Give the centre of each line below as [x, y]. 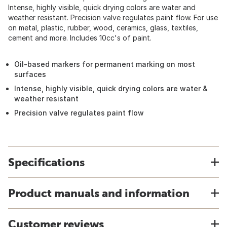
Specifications [46, 162]
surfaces [30, 74]
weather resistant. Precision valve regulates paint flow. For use [113, 17]
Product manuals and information [99, 193]
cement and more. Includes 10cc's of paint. [80, 38]
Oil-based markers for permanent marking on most [105, 64]
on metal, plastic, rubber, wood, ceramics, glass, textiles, [103, 28]
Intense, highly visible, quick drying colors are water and [102, 7]
